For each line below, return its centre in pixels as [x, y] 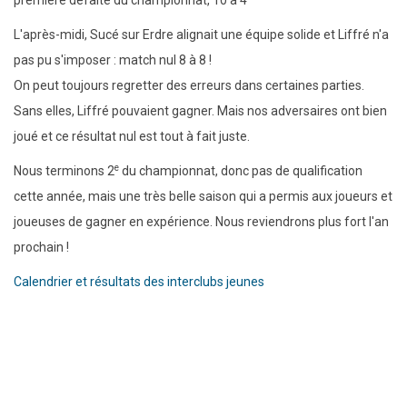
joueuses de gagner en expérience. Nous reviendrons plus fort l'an [201, 222]
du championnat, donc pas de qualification [241, 171]
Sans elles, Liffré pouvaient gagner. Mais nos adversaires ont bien [200, 111]
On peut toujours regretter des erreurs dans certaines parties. [189, 86]
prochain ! [41, 248]
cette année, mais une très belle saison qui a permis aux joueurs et [203, 197]
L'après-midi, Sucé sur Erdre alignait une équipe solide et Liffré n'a [201, 35]
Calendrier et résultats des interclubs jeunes [139, 282]
